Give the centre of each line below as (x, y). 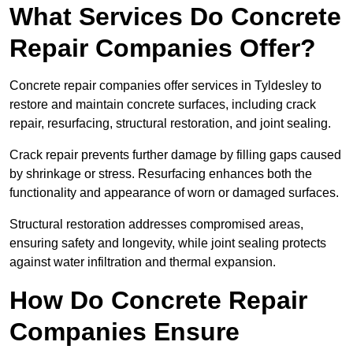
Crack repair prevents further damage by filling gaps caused (175, 155)
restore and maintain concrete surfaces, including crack (163, 105)
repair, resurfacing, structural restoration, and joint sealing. (170, 124)
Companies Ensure (124, 332)
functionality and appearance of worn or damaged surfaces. (174, 193)
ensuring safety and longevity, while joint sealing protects (168, 243)
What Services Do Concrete (175, 17)
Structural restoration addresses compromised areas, (156, 225)
